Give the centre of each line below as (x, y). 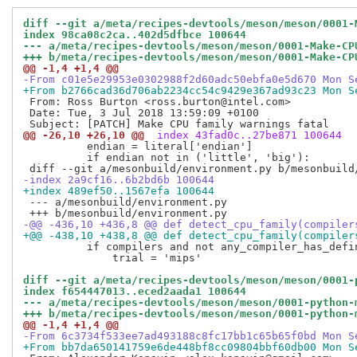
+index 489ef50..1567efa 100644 (119, 191)
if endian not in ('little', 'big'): (167, 158)
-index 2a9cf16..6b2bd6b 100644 (119, 180)
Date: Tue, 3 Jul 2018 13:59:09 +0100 (141, 113)
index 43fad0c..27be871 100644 (246, 135)
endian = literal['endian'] (138, 147)
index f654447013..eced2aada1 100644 (135, 292)
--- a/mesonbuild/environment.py (125, 202)
